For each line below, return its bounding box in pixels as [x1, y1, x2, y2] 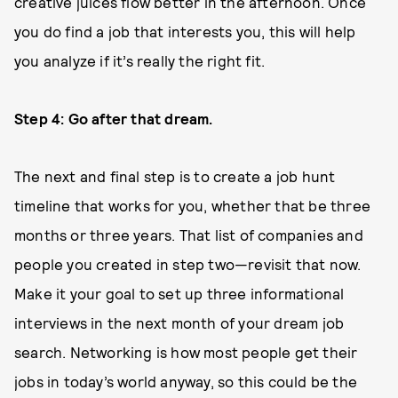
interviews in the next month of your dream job [14, 314, 345, 331]
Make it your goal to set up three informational [14, 284, 345, 302]
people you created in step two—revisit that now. [14, 255, 362, 273]
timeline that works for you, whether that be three [14, 196, 371, 214]
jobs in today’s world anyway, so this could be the [14, 372, 358, 390]
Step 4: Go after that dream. [14, 109, 213, 127]
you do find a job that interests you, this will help [14, 22, 356, 40]
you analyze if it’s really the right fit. [14, 52, 266, 69]
